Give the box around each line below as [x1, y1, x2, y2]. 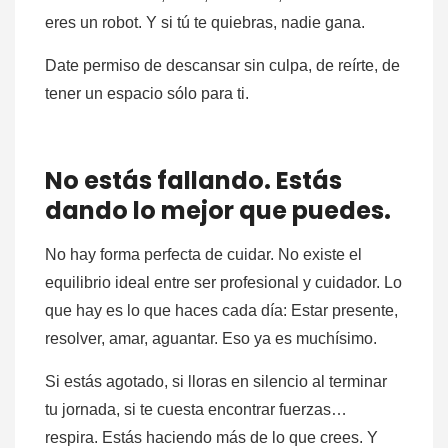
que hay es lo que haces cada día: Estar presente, [45, 302, 398, 320]
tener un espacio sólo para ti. [45, 85, 249, 103]
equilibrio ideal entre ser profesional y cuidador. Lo [45, 274, 402, 292]
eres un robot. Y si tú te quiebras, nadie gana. [45, 14, 365, 32]
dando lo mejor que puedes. [45, 194, 391, 228]
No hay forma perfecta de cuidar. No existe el [45, 246, 362, 264]
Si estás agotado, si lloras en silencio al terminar [45, 373, 387, 391]
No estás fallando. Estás [45, 164, 342, 198]
